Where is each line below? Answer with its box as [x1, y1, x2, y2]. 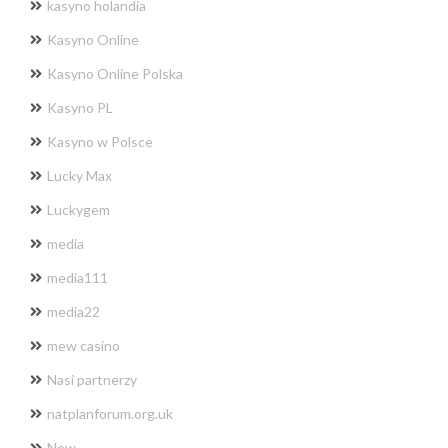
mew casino [47, 336, 120, 354]
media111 [47, 268, 108, 286]
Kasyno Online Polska [47, 64, 183, 82]
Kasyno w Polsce [47, 132, 153, 150]
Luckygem [47, 200, 110, 218]
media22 [47, 302, 100, 320]
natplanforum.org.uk [47, 404, 173, 422]
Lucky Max [47, 166, 112, 184]
